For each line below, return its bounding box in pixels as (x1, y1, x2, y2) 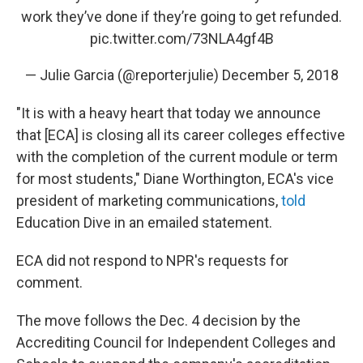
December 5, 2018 (221, 66, 339, 83)
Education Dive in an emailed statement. (16, 214, 272, 231)
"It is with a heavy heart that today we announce (16, 105, 321, 122)
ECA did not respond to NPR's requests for (16, 252, 288, 269)
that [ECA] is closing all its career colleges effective (16, 126, 345, 143)
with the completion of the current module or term (16, 148, 338, 165)
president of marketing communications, (16, 192, 281, 209)
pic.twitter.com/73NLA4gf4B (89, 30, 274, 47)
